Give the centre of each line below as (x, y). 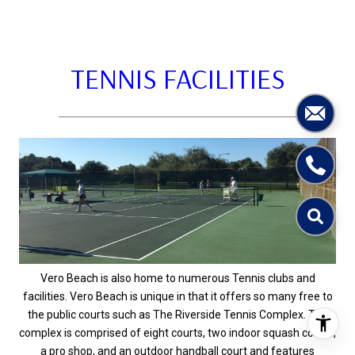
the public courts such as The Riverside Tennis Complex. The (177, 314)
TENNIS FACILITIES (177, 78)
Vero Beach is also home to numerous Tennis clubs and (177, 278)
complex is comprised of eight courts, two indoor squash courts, (177, 332)
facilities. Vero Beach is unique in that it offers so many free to (177, 296)
